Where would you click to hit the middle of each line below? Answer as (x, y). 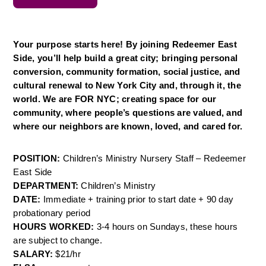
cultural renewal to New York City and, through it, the (127, 85)
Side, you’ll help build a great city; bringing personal (126, 58)
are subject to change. (58, 240)
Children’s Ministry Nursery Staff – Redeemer (154, 159)
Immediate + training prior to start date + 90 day (138, 199)
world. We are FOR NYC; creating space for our (115, 99)
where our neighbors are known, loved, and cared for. (128, 126)
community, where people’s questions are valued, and (128, 113)
